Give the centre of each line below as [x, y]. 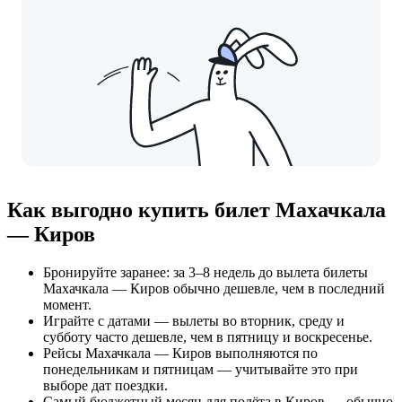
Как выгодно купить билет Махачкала [197, 210]
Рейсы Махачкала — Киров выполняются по [180, 353]
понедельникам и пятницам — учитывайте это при [201, 369]
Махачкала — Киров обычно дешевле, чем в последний [214, 288]
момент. [67, 304]
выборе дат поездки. [105, 385]
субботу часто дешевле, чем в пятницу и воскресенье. [208, 336]
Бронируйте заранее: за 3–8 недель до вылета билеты [205, 272]
